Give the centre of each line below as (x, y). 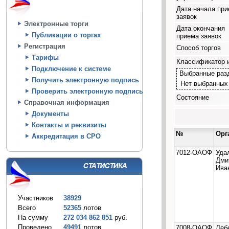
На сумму (33, 217)
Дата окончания (201, 28)
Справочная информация (67, 102)
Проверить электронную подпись (87, 91)
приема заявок (199, 36)
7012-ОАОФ (194, 152)
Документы (50, 114)
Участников (36, 198)
